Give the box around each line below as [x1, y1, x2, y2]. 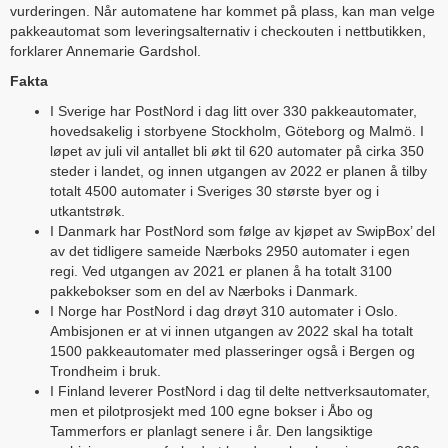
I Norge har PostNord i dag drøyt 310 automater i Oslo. [50, 303, 398, 320]
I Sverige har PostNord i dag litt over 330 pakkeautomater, [50, 103, 417, 120]
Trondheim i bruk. [50, 363, 161, 380]
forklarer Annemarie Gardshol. [10, 43, 201, 60]
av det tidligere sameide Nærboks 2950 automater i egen [50, 243, 410, 260]
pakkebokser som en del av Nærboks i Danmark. [50, 283, 358, 300]
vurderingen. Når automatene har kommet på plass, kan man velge [10, 3, 435, 20]
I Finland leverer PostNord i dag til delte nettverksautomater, [50, 383, 430, 400]
